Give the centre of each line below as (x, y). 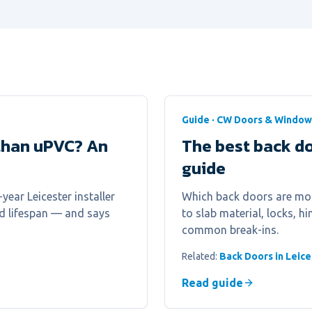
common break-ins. (230, 230)
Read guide (212, 283)
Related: (201, 256)
